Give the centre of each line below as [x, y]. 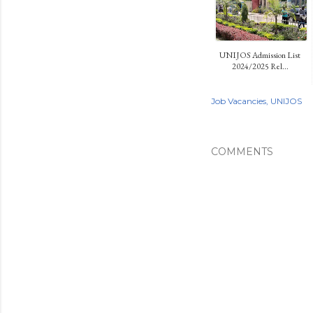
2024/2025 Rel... [260, 66]
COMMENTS [242, 151]
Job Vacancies [239, 101]
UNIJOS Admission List [260, 55]
